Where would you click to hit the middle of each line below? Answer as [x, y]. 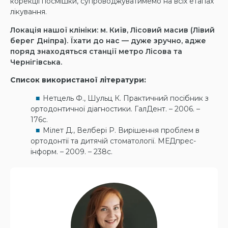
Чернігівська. [36, 62]
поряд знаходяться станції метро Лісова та [96, 51]
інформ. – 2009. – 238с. [72, 151]
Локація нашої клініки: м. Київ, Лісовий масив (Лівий [112, 30]
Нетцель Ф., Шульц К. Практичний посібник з [126, 98]
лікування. [28, 12]
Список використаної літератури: [78, 80]
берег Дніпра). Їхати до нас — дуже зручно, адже [108, 40]
